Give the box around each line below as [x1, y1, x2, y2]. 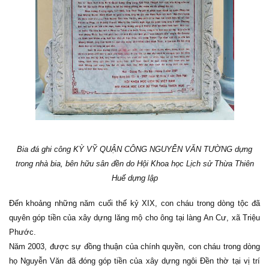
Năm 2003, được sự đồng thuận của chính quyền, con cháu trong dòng [9, 242, 260, 251]
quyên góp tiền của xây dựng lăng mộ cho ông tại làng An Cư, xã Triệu [9, 213, 260, 222]
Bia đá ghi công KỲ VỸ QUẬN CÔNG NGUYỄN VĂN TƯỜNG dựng [17, 145, 252, 154]
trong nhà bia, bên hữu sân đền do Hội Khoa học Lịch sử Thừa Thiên [15, 159, 254, 168]
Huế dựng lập [111, 174, 158, 183]
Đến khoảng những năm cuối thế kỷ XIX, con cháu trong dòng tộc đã [9, 199, 260, 208]
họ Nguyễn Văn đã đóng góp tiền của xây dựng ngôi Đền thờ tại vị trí [9, 256, 260, 265]
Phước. [9, 228, 36, 237]
